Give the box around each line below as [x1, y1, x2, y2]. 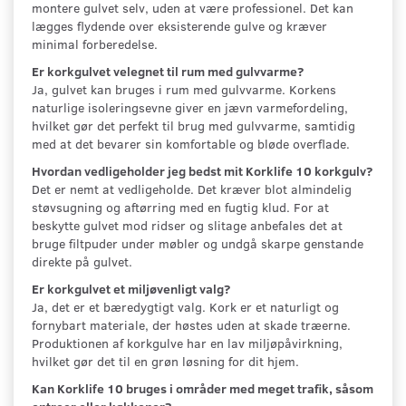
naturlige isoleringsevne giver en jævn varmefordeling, [32, 98, 348, 116]
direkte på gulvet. [32, 252, 132, 270]
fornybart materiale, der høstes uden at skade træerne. [32, 315, 351, 333]
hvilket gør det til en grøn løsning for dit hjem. [32, 352, 299, 370]
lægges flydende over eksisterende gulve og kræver [32, 16, 327, 34]
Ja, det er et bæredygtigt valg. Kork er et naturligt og [32, 297, 339, 315]
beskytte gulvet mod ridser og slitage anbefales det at [32, 216, 343, 234]
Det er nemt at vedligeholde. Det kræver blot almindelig [32, 179, 352, 198]
